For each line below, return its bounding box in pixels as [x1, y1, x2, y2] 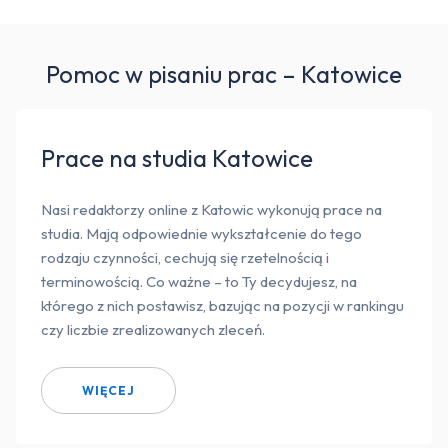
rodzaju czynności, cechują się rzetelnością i [41, 248, 329, 268]
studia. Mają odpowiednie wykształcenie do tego [41, 224, 362, 244]
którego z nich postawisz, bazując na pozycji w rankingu [41, 296, 404, 316]
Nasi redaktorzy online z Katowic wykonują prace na [41, 200, 382, 220]
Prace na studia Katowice [41, 143, 313, 174]
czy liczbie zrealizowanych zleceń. [41, 320, 265, 340]
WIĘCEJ [82, 382, 135, 398]
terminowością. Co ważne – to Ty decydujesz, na [41, 272, 357, 292]
